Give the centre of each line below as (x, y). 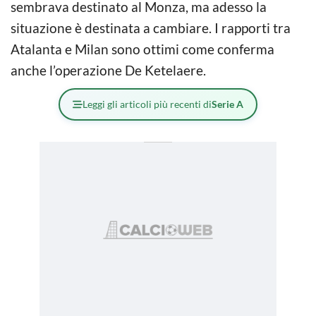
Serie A (227, 104)
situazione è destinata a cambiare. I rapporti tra (151, 28)
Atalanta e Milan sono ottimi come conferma (142, 49)
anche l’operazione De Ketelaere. (108, 71)
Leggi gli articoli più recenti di (147, 104)
